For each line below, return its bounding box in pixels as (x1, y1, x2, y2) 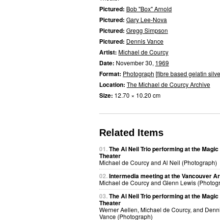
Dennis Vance (126, 37, 164, 45)
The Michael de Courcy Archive (127, 80, 210, 88)
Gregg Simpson (126, 26, 168, 34)
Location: (99, 80, 127, 89)
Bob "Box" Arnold (126, 4, 172, 13)
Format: (99, 69, 123, 78)
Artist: (99, 48, 118, 56)
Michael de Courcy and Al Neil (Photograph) (99, 158, 217, 166)
